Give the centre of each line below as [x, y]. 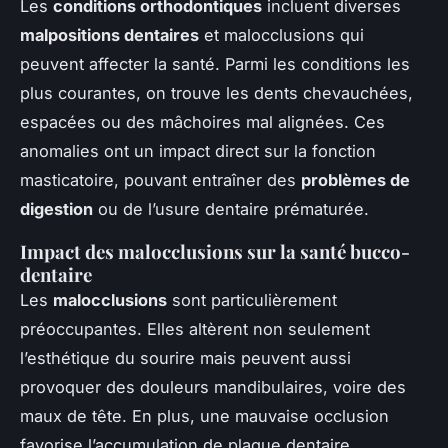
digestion [56, 209]
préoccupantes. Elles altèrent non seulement [195, 329]
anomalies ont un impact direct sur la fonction [198, 151]
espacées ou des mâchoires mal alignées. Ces [202, 122]
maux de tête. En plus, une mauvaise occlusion [204, 416]
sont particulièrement [252, 300]
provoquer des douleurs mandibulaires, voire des [213, 387]
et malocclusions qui [281, 35]
